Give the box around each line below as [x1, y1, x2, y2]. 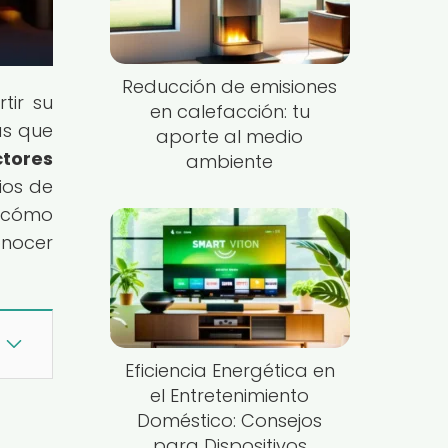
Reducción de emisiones [122, 74, 338, 100]
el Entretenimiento [150, 382, 310, 408]
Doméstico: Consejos [137, 407, 323, 433]
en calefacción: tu [149, 99, 310, 125]
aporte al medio [156, 124, 304, 150]
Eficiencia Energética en [124, 357, 335, 383]
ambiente [186, 149, 274, 175]
